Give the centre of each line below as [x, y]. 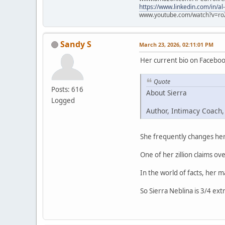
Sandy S [76, 44]
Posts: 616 [67, 89]
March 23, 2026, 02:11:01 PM [176, 44]
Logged [63, 100]
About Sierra [166, 93]
